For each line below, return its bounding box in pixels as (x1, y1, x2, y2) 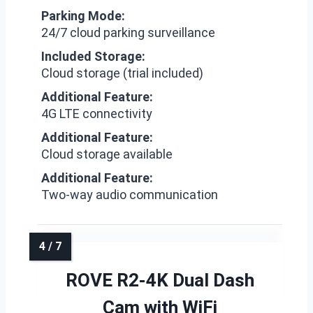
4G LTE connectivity (41, 106, 152, 121)
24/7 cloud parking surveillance (41, 25, 215, 40)
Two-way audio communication (41, 187, 218, 202)
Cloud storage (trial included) (41, 66, 203, 80)
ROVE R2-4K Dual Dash (66, 270, 254, 291)
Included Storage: (41, 49, 145, 64)
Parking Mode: (41, 8, 125, 23)
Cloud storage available (41, 147, 173, 161)
